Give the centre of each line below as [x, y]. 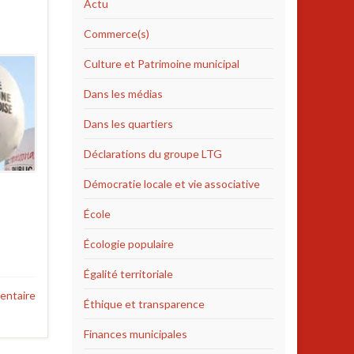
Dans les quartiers [128, 124]
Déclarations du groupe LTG [153, 154]
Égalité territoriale [128, 274]
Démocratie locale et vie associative [172, 184]
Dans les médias [123, 94]
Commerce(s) [117, 34]
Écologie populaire [129, 244]
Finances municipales [136, 334]
